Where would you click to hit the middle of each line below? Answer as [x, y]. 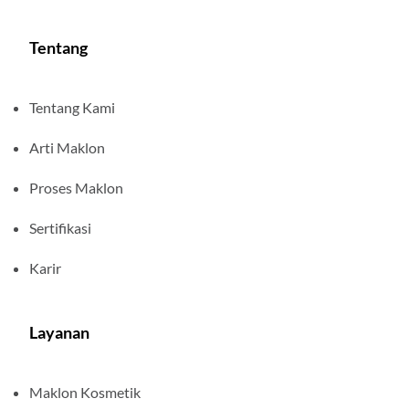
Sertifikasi [60, 227]
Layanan [59, 332]
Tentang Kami [72, 107]
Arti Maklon [67, 147]
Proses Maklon [76, 187]
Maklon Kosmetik [85, 392]
